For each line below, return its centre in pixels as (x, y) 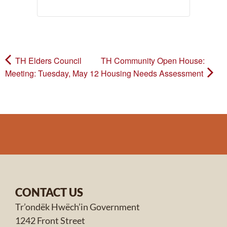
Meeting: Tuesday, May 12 (52, 73)
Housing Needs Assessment (153, 73)
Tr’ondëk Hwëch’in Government (78, 206)
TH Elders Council (47, 60)
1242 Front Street (50, 220)
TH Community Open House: (153, 60)
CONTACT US (49, 192)
